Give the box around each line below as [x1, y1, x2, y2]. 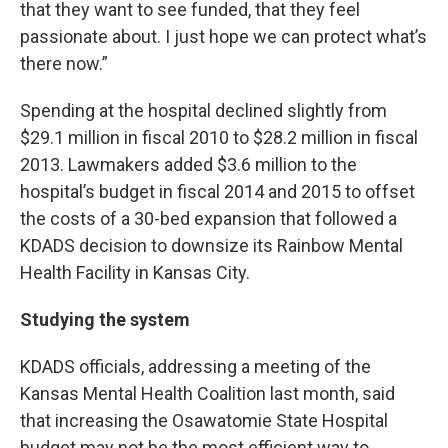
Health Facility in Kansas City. [20, 262, 250, 284]
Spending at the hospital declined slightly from [20, 100, 387, 122]
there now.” [20, 53, 108, 75]
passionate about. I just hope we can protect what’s [20, 26, 427, 48]
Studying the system [20, 309, 190, 331]
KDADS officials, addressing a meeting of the [20, 356, 371, 378]
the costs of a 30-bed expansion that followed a [20, 208, 397, 230]
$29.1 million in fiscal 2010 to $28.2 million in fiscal [20, 127, 418, 149]
